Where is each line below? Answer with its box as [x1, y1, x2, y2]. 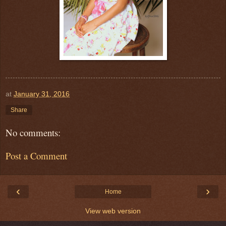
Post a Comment [6, 149, 67, 162]
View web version [85, 206, 141, 215]
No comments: [6, 126, 61, 139]
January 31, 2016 [14, 89, 70, 98]
